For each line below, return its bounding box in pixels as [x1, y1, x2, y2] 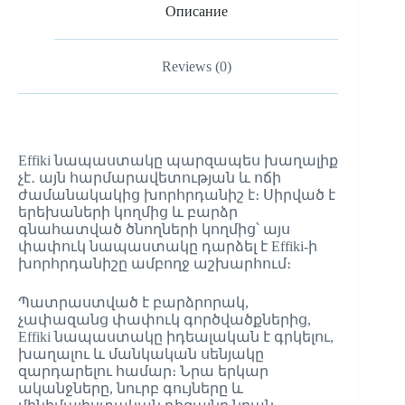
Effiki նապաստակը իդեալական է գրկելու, [18, 329, 334, 345]
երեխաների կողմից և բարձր [18, 204, 238, 221]
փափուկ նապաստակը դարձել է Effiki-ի [18, 239, 317, 255]
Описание [165, 3, 228, 19]
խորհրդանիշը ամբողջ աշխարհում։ [18, 256, 291, 272]
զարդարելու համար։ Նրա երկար [18, 363, 268, 380]
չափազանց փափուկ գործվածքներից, [18, 312, 311, 328]
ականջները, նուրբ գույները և [18, 381, 243, 397]
